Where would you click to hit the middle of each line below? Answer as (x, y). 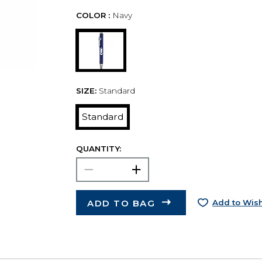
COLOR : (93, 15)
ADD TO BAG (121, 203)
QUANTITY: (98, 149)
